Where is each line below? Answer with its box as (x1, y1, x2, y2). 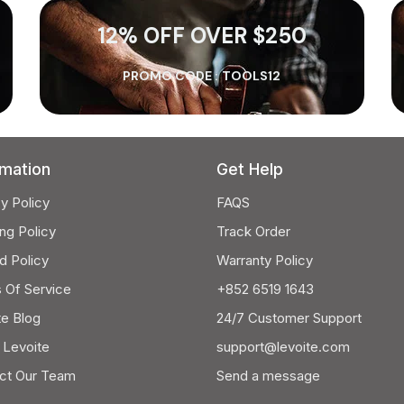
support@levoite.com (216, 338, 350, 355)
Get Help (216, 160, 283, 179)
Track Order (216, 223, 290, 240)
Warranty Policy (216, 252, 313, 269)
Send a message (216, 367, 320, 384)
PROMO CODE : (123, 67, 219, 84)
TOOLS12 (222, 67, 281, 84)
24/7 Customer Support (216, 309, 362, 326)
